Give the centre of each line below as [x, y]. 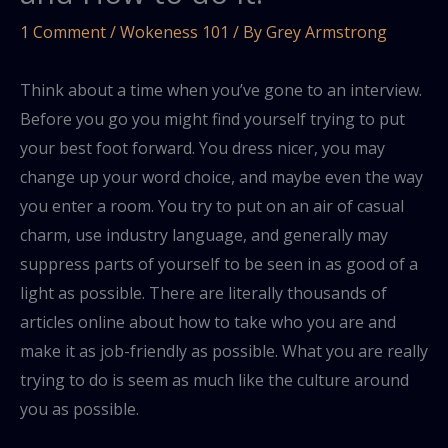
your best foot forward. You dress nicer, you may [202, 148]
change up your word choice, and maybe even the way [221, 177]
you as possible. [79, 409]
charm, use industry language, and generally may [204, 235]
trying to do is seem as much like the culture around [214, 380]
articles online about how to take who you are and [208, 322]
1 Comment [63, 32]
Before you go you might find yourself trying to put [212, 119]
